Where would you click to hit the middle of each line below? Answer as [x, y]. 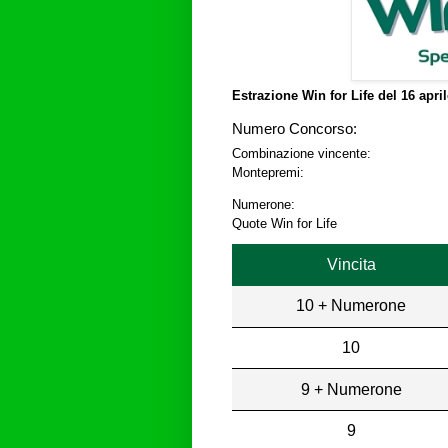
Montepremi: [268, 172]
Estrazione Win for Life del [316, 95]
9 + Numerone [351, 389]
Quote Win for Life [284, 224]
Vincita [351, 264]
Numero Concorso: [294, 128]
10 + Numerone [351, 306]
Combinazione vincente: [301, 153]
